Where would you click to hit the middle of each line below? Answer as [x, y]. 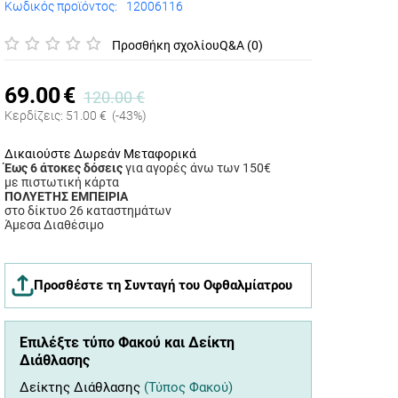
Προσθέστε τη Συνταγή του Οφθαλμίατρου [163, 286]
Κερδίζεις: [34, 116]
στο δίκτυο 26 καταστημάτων [88, 211]
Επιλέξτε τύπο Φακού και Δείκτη [127, 343]
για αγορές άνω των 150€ [197, 168]
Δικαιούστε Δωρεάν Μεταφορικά [100, 154]
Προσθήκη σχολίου [166, 45]
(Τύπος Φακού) [188, 388]
